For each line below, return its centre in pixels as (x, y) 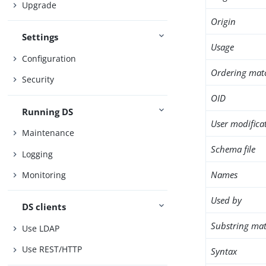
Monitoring (44, 175)
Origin (224, 21)
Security (38, 80)
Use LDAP (41, 228)
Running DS (48, 111)
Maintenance (48, 133)
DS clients (44, 207)
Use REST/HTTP (52, 249)
